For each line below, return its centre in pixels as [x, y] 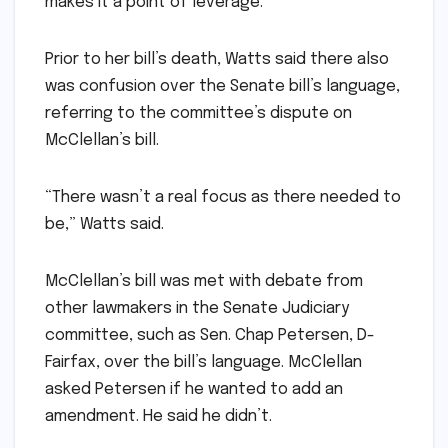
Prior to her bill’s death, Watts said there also [217, 59]
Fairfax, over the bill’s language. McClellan [203, 362]
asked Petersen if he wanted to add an [194, 389]
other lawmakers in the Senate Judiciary [197, 308]
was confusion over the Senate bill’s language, [222, 86]
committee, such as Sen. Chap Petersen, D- [210, 335]
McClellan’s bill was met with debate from [204, 281]
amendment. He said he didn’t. [160, 416]
